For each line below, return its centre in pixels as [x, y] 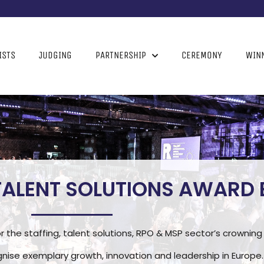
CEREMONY [202, 55]
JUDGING [55, 55]
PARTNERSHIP [121, 55]
